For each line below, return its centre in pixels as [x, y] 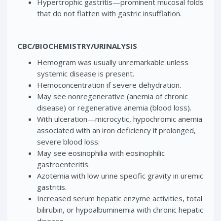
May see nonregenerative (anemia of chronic [112, 96]
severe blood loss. [68, 141]
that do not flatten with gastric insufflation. [109, 13]
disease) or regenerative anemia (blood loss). [114, 107]
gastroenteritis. [63, 164]
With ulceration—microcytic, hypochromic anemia [120, 119]
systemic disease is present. [86, 73]
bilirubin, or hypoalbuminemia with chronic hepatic [120, 209]
